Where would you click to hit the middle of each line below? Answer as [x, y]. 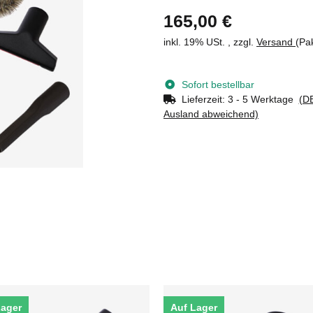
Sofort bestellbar [218, 84]
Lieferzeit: [204, 99]
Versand [276, 42]
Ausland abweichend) [211, 114]
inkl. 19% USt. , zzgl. [210, 42]
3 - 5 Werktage [263, 99]
